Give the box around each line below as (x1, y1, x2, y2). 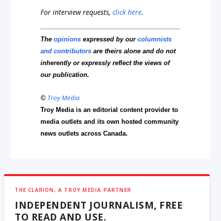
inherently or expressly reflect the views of (40, 59, 170, 67)
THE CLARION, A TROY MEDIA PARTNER (15, 186, 132, 193)
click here (112, 7, 142, 17)
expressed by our (81, 36, 138, 43)
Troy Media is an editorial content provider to (40, 106, 179, 113)
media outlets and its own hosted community (40, 117, 179, 125)
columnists (138, 36, 172, 43)
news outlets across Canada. (40, 129, 128, 137)
